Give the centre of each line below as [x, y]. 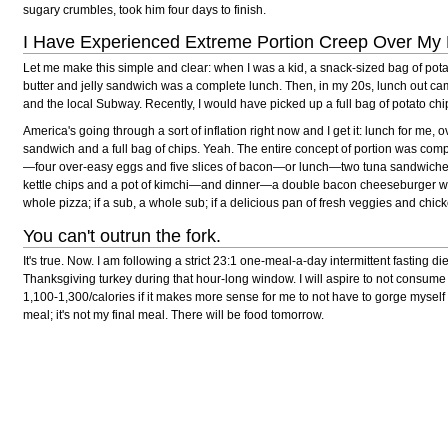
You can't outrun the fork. [122, 235]
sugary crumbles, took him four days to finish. [145, 9]
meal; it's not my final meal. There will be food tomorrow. [174, 315]
